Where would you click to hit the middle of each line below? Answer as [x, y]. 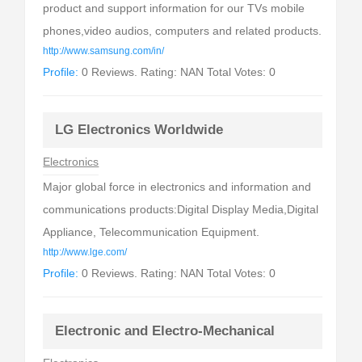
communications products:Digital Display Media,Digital [181, 209]
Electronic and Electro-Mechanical [165, 331]
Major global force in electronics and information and [177, 187]
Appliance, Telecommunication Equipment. [152, 232]
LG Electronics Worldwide [139, 130]
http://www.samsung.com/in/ [104, 51]
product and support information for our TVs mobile [174, 8]
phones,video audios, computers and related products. [183, 31]
